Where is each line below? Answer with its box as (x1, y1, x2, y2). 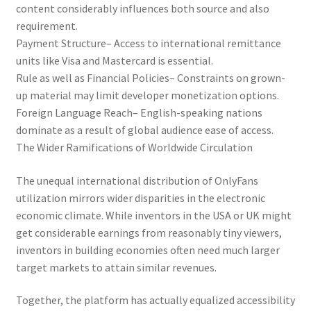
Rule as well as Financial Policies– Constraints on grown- (15, 70, 285, 85)
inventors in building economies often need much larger (15, 242, 280, 257)
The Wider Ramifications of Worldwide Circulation (15, 140, 253, 154)
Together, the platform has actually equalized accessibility (15, 293, 295, 308)
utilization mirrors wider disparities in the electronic (15, 190, 265, 205)
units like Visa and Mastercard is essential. (15, 53, 213, 67)
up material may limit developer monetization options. (15, 87, 279, 102)
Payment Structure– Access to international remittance (15, 35, 281, 50)
